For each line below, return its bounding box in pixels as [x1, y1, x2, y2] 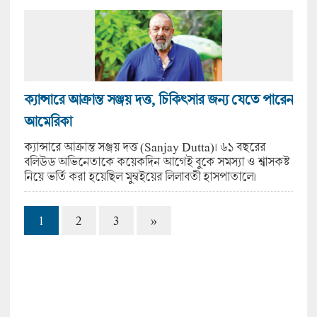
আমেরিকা [23, 113, 71, 129]
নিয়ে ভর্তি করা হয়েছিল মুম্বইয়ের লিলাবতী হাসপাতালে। [23, 168, 256, 184]
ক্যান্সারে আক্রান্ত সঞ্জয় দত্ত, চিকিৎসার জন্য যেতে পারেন [23, 91, 293, 108]
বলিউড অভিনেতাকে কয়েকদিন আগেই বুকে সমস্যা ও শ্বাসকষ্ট [23, 154, 289, 169]
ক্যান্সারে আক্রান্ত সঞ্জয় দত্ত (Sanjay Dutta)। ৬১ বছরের [23, 139, 265, 154]
